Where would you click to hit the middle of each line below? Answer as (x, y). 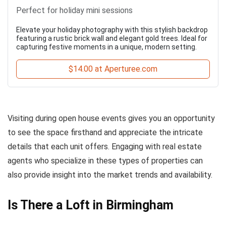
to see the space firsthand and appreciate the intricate (105, 132)
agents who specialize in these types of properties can (105, 161)
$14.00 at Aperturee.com (113, 69)
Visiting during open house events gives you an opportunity (111, 118)
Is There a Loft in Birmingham (91, 205)
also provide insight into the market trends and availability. (110, 175)
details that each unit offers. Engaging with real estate (105, 147)
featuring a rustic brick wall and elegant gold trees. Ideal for (112, 38)
